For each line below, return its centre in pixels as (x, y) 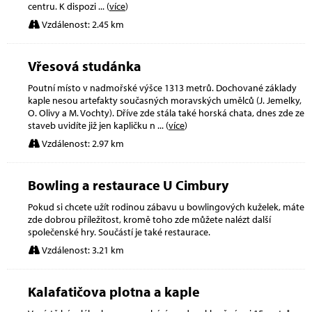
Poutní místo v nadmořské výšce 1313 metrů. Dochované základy (162, 87)
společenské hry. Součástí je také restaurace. (119, 232)
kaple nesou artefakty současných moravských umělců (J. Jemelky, (165, 100)
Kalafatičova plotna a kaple (114, 291)
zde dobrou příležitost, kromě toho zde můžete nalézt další (149, 219)
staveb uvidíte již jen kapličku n (93, 125)
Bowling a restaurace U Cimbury (128, 185)
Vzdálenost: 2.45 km (82, 24)
